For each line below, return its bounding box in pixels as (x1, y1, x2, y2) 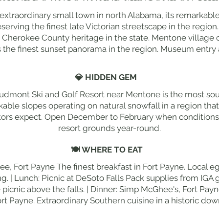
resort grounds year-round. (58, 123, 161, 133)
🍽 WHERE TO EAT (68, 144, 143, 154)
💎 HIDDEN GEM (74, 72, 137, 82)
